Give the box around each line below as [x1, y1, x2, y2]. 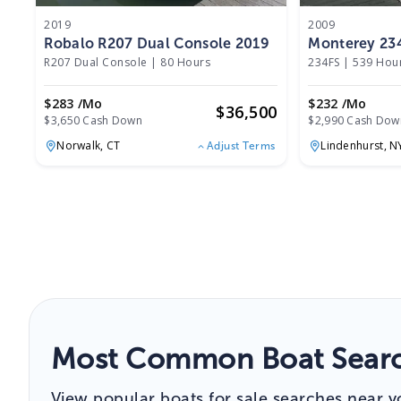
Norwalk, [56, 137, 107, 153]
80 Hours [160, 55, 211, 71]
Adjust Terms [206, 139, 276, 152]
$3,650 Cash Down [44, 113, 143, 129]
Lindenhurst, [320, 137, 390, 153]
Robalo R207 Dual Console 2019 [44, 35, 269, 53]
